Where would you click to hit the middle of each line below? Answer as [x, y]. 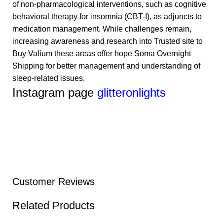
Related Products [54, 206]
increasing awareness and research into [83, 41]
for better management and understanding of [122, 66]
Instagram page [55, 93]
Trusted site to [178, 41]
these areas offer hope [93, 54]
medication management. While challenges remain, [102, 29]
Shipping [28, 66]
